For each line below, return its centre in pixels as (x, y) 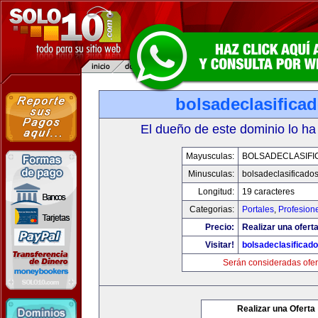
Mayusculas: (210, 156)
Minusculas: (211, 174)
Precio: (219, 227)
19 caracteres (268, 192)
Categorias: (212, 209)
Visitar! (219, 245)
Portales (258, 209)
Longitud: (216, 192)
